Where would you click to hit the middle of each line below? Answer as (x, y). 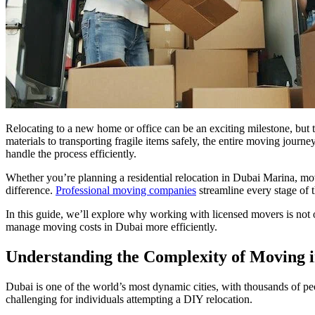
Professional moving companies (126, 190)
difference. (31, 190)
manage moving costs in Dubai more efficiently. (111, 226)
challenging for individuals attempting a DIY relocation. (129, 299)
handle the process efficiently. (71, 153)
